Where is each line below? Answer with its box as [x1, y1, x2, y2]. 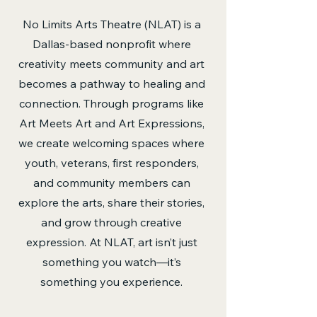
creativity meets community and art [18, 57, 204, 71]
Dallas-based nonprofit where [32, 37, 191, 51]
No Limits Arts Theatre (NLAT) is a [22, 17, 201, 31]
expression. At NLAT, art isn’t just [25, 235, 197, 249]
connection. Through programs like [19, 96, 204, 110]
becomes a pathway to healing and [18, 76, 205, 91]
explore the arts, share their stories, [18, 195, 204, 209]
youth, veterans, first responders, [24, 156, 199, 170]
